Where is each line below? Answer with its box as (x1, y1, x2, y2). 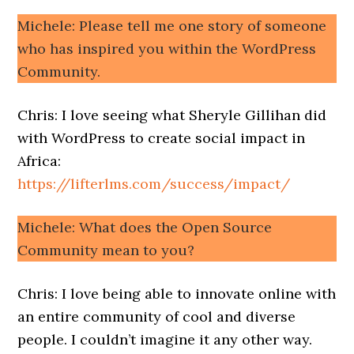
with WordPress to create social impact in (17, 128, 306, 147)
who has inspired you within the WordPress (17, 39, 317, 58)
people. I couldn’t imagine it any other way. (17, 330, 313, 348)
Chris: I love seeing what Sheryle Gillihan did (17, 105, 327, 124)
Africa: (17, 151, 62, 170)
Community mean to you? (17, 240, 195, 259)
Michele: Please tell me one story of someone (17, 16, 327, 35)
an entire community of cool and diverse (17, 307, 296, 326)
